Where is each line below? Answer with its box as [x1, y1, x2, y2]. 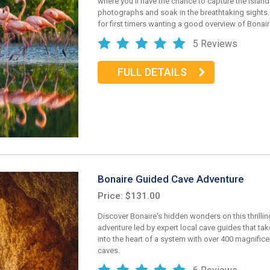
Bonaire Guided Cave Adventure [98, 172, 244, 185]
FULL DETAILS [117, 66, 187, 79]
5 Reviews [193, 37, 237, 49]
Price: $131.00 [98, 190, 160, 202]
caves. [98, 246, 120, 256]
